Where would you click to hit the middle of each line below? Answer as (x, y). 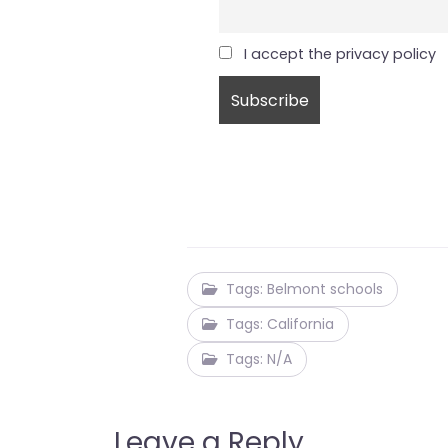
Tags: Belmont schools (305, 288)
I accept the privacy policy (337, 54)
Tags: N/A (259, 358)
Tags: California (280, 323)
